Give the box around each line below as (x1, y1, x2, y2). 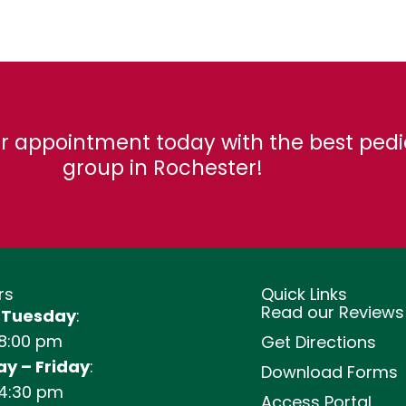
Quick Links (261, 283, 347, 305)
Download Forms (261, 361, 398, 383)
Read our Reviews (261, 301, 404, 324)
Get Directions (261, 331, 376, 353)
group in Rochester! (62, 153, 263, 182)
